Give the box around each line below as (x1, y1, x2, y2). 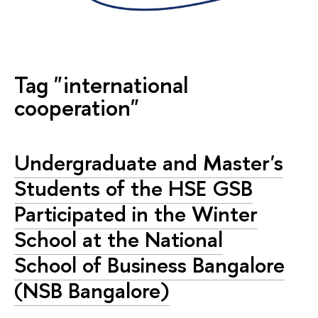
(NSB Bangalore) (14, 275, 170, 306)
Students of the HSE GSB (14, 173, 253, 204)
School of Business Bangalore (14, 250, 285, 280)
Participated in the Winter (14, 199, 258, 229)
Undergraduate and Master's (14, 148, 283, 178)
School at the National (14, 224, 223, 255)
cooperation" (14, 92, 139, 124)
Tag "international (14, 70, 188, 101)
